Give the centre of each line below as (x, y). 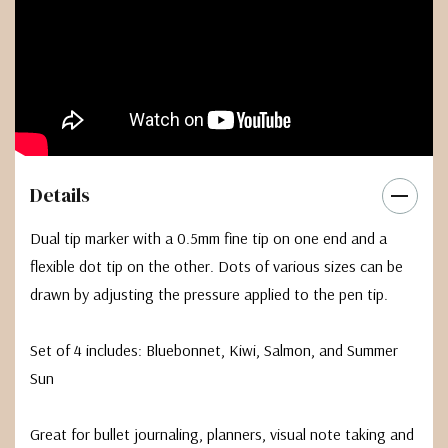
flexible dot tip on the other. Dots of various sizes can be (216, 266)
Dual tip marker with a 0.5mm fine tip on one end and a (208, 238)
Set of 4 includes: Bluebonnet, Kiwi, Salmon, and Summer (214, 350)
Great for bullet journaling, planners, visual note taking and (222, 434)
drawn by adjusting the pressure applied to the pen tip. (209, 294)
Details (60, 195)
